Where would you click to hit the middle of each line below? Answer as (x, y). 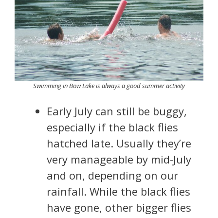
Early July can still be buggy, (117, 111)
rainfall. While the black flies (118, 191)
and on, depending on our (112, 175)
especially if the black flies (112, 127)
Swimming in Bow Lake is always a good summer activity (109, 86)
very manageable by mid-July (119, 159)
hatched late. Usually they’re (119, 143)
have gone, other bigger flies (119, 208)
